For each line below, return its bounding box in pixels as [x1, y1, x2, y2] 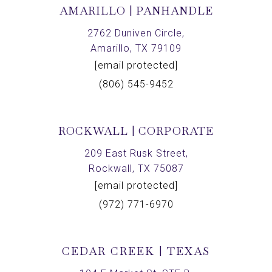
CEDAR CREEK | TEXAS [62, 244, 210, 259]
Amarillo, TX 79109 [90, 42, 182, 55]
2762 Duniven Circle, [87, 27, 185, 39]
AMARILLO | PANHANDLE [59, 4, 213, 18]
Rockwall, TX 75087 [88, 163, 184, 175]
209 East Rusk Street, [84, 148, 188, 160]
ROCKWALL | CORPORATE [58, 124, 214, 138]
